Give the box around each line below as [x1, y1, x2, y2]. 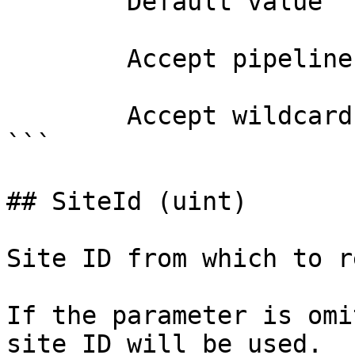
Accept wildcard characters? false [6, 101, 127, 130]
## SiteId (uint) [6, 187, 247, 216]
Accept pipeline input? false [6, 44, 127, 73]
